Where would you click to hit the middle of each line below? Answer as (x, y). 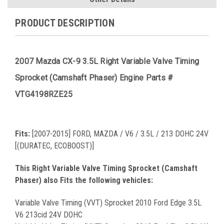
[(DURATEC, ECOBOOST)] (54, 146)
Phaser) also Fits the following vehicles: (84, 180)
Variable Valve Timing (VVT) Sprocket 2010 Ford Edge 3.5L (108, 203)
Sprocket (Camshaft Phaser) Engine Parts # (94, 78)
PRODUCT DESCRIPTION (65, 23)
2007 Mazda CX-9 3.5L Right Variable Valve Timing (107, 61)
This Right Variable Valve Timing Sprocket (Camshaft (106, 168)
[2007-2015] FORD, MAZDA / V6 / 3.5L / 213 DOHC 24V (120, 134)
